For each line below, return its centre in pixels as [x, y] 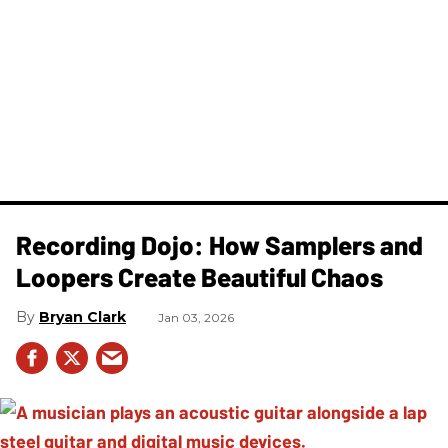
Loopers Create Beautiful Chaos [199, 276]
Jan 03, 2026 [196, 317]
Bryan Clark [82, 316]
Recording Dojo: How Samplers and [219, 244]
